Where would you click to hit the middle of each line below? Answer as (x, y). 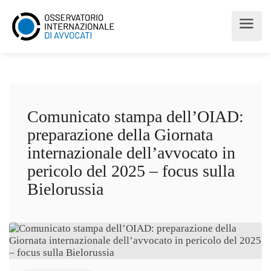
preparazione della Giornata (120, 135)
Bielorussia (65, 189)
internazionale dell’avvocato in (131, 153)
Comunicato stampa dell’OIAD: (135, 116)
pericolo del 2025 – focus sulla (131, 171)
